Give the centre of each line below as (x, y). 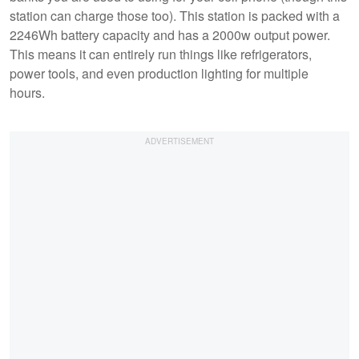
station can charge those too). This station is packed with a (175, 15)
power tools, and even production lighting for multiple (159, 73)
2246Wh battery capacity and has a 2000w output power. (170, 34)
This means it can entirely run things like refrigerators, (161, 54)
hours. (30, 92)
